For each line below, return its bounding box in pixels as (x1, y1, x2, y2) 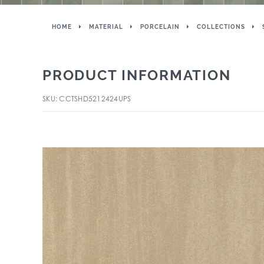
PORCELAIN (140, 24, 180, 30)
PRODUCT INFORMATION (42, 67, 231, 84)
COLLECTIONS (197, 24, 245, 30)
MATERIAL (89, 24, 123, 30)
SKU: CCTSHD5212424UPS (42, 94, 131, 103)
